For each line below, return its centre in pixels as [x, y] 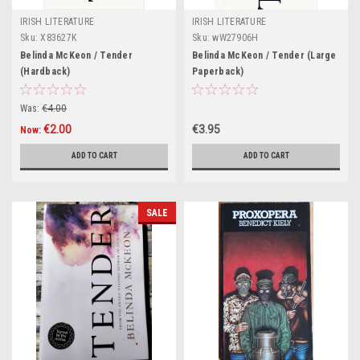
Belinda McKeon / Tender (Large [264, 55]
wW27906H [235, 38]
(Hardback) [45, 72]
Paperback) [218, 72]
